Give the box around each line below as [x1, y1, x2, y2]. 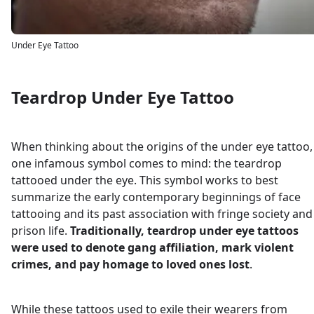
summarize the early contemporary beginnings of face [11, 189, 301, 205]
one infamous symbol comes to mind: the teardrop [11, 156, 282, 171]
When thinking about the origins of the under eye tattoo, [11, 139, 313, 154]
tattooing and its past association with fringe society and [11, 206, 313, 221]
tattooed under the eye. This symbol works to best [11, 172, 278, 188]
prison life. [11, 223, 70, 238]
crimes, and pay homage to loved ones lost [11, 257, 250, 272]
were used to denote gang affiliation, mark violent [11, 240, 294, 255]
